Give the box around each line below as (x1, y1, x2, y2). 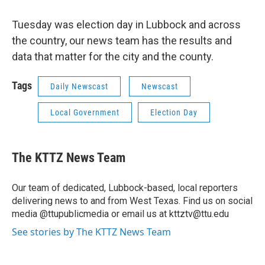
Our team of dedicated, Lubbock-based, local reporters (12, 182, 238, 193)
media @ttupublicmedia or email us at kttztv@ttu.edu (12, 208, 229, 219)
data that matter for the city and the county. (12, 50, 214, 63)
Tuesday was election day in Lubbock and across (12, 18, 241, 31)
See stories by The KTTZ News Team (12, 225, 171, 238)
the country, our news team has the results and (12, 34, 232, 47)
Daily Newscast (50, 82, 108, 91)
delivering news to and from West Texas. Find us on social (12, 195, 253, 206)
